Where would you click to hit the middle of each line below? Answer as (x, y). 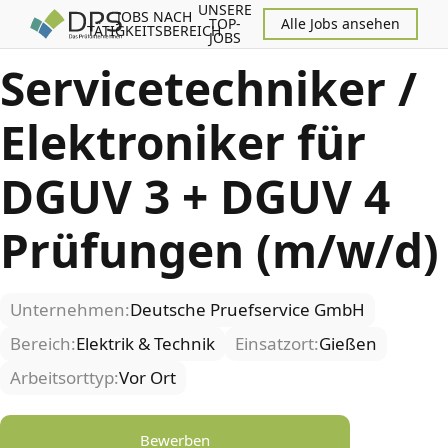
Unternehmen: (70, 309)
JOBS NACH (154, 16)
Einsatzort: (277, 343)
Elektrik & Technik (145, 343)
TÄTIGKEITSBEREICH (154, 30)
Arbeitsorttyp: (64, 377)
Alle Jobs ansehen (340, 23)
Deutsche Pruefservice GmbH (247, 309)
